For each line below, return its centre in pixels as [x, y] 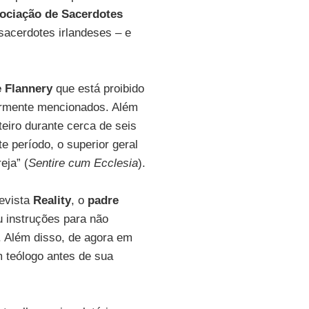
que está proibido [98, 89]
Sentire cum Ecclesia [83, 163]
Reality [52, 200]
